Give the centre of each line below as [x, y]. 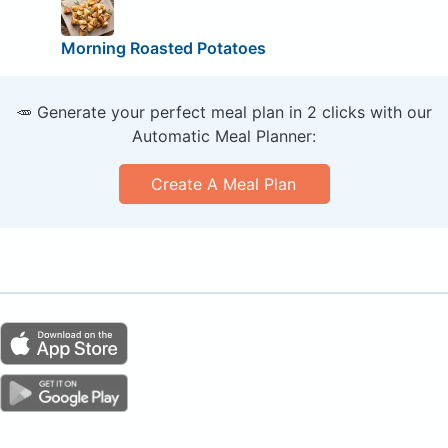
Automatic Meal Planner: [224, 136]
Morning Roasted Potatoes [163, 48]
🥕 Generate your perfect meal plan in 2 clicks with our [224, 112]
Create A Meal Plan [224, 184]
